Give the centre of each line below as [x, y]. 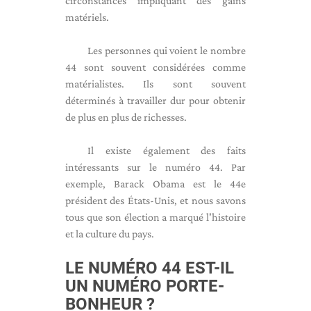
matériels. [87, 17]
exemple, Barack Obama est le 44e [155, 184]
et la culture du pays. [110, 234]
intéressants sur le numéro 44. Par [155, 167]
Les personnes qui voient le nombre [167, 50]
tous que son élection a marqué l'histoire [155, 217]
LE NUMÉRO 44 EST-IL [150, 268]
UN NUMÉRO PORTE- [145, 286]
